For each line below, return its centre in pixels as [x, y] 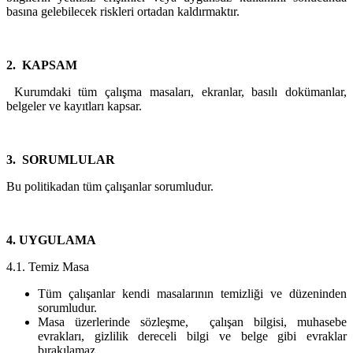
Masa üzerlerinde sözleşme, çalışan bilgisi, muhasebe [192, 322]
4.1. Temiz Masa [48, 267]
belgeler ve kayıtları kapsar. [74, 106]
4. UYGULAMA [51, 240]
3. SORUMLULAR [61, 160]
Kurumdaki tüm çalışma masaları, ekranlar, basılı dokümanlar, [176, 92]
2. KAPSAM [42, 65]
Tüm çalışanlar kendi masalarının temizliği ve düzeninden [192, 294]
